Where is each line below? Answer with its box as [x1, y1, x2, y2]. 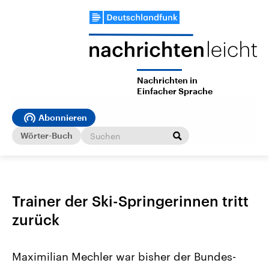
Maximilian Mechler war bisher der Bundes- [12, 250, 236, 264]
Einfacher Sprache [137, 87, 213, 96]
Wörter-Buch [20, 131, 73, 140]
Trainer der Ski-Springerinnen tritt [12, 192, 249, 210]
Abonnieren [38, 113, 87, 122]
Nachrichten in [137, 76, 198, 85]
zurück [12, 211, 59, 229]
